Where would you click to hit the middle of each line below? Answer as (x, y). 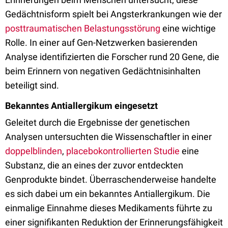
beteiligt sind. (32, 85)
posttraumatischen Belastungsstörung (83, 28)
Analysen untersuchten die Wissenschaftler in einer (108, 137)
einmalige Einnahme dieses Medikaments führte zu (109, 208)
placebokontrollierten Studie (123, 151)
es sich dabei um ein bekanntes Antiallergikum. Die (108, 194)
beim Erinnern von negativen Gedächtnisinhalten (103, 71)
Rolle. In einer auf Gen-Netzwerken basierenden (101, 42)
